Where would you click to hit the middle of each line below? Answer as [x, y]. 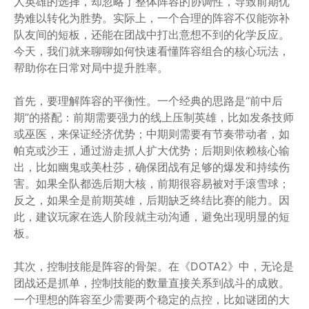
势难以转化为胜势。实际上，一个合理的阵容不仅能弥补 [152, 18]
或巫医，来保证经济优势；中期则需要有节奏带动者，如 [152, 134]
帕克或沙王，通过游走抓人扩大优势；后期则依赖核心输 [152, 150]
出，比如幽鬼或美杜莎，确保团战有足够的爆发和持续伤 [152, 167]
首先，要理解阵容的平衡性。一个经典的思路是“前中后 [148, 101]
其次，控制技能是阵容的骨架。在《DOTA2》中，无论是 [154, 266]
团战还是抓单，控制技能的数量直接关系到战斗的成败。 [152, 283]
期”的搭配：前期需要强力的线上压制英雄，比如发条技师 [154, 117]
